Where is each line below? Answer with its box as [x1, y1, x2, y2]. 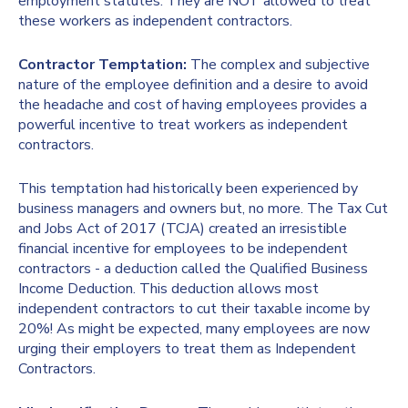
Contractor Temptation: [18, 55, 187, 76]
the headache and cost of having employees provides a [18, 95, 367, 116]
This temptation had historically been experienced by [18, 178, 358, 199]
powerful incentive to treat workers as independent [18, 115, 348, 136]
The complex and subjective [187, 55, 370, 76]
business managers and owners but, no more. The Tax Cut [18, 199, 388, 219]
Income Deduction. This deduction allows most [18, 279, 319, 300]
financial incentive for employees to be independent [18, 239, 348, 260]
